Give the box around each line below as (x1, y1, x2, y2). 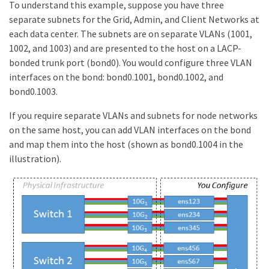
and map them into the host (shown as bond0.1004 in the (9, 138, 243, 151)
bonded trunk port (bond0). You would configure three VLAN (9, 56, 252, 69)
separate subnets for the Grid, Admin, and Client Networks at (9, 13, 259, 26)
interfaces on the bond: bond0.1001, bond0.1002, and (9, 71, 223, 83)
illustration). (9, 153, 61, 165)
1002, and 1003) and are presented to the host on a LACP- (9, 42, 241, 55)
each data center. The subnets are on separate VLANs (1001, (9, 28, 252, 40)
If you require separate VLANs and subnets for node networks (9, 109, 258, 122)
